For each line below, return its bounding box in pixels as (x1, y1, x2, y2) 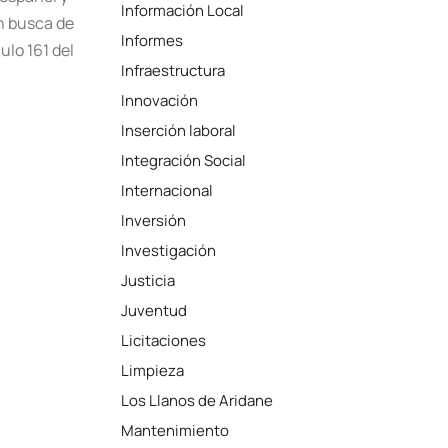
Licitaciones (121, 330, 207, 351)
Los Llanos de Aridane (121, 390, 274, 411)
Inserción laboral (121, 120, 237, 141)
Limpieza (121, 360, 185, 381)
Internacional (121, 180, 214, 201)
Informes (121, 30, 184, 51)
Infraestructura (121, 60, 226, 81)
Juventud (121, 300, 188, 321)
